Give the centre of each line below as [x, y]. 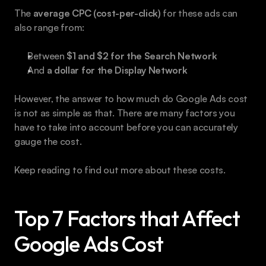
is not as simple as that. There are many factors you [125, 113]
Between [47, 56]
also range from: [49, 27]
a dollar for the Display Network [117, 70]
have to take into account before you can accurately [126, 127]
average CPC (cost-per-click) [97, 13]
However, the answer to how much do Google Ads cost [131, 98]
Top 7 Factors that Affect [127, 218]
